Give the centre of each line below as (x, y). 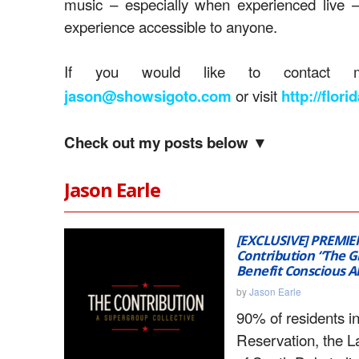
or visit (258, 95)
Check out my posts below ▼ (166, 143)
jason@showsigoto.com (148, 96)
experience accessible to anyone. (171, 26)
